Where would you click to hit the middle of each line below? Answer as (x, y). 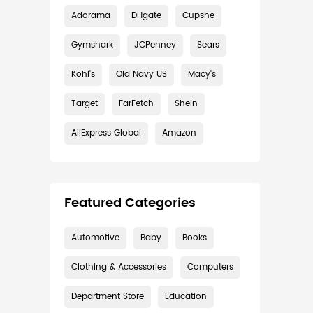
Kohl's (83, 74)
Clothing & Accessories (119, 267)
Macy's (202, 74)
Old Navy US (141, 74)
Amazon (179, 133)
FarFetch (136, 104)
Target (85, 104)
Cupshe (198, 16)
